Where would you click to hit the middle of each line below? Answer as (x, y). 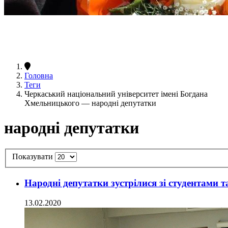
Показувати (34, 157)
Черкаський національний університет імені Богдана (116, 94)
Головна (39, 75)
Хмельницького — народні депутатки (90, 103)
